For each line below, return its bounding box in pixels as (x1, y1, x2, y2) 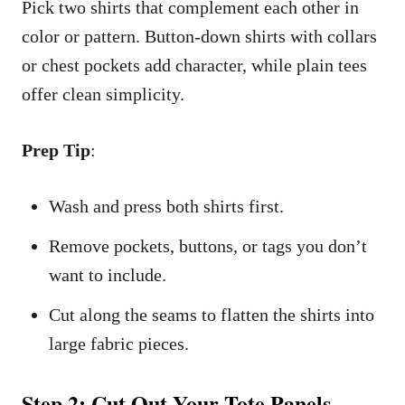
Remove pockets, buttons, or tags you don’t (49, 236, 367, 257)
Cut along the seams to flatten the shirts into (49, 305, 374, 325)
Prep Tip (22, 140, 90, 161)
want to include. (49, 265, 166, 286)
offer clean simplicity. (22, 84, 184, 105)
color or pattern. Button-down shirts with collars (22, 26, 377, 47)
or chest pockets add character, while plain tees (22, 55, 367, 76)
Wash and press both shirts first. (49, 196, 284, 217)
